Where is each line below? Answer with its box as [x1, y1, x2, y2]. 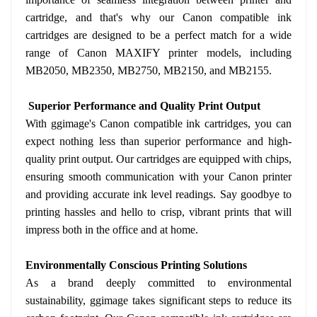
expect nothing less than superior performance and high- [25, 135, 292, 148]
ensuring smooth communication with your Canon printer [25, 171, 292, 183]
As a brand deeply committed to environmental [25, 277, 292, 289]
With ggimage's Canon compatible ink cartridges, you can [25, 117, 292, 130]
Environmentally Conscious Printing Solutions [25, 259, 247, 272]
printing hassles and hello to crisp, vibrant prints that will [25, 206, 292, 219]
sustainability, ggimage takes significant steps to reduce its [25, 294, 292, 307]
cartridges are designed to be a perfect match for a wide [25, 29, 292, 41]
